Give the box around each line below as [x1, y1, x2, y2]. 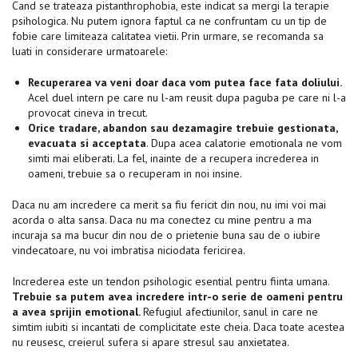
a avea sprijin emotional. [12, 304, 143, 319]
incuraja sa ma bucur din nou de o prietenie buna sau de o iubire [12, 227, 320, 242]
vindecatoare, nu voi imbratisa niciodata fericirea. [12, 242, 245, 257]
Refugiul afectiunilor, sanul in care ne [143, 304, 318, 319]
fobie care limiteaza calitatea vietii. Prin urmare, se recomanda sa [12, 28, 324, 43]
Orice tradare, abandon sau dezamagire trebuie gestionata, [28, 120, 337, 135]
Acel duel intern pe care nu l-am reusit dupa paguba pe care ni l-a [28, 89, 346, 105]
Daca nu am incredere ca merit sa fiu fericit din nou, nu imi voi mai [12, 197, 326, 212]
